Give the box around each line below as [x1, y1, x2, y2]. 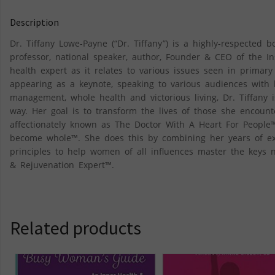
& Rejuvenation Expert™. [10, 158, 114, 171]
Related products [10, 215, 141, 239]
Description [10, 16, 59, 29]
